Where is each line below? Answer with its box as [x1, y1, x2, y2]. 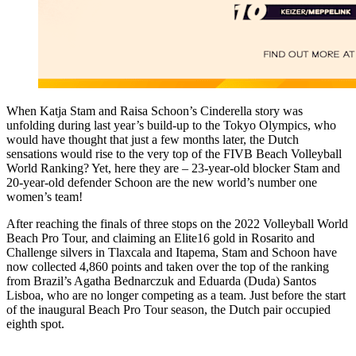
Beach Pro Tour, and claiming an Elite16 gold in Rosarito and [6, 230, 315, 245]
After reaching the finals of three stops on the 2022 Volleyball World [6, 216, 348, 230]
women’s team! [6, 189, 83, 203]
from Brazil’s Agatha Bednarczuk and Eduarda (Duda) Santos [6, 273, 316, 288]
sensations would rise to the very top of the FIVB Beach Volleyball [6, 146, 342, 161]
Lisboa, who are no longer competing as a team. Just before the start [6, 288, 346, 302]
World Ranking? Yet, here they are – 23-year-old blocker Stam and [6, 161, 340, 175]
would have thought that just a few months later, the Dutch [6, 132, 299, 146]
